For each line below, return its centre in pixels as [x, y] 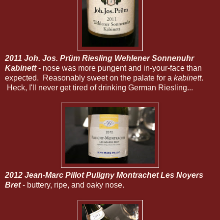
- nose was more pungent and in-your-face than [119, 68]
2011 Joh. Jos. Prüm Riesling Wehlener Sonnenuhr [99, 58]
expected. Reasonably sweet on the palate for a [89, 78]
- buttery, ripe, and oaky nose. [72, 185]
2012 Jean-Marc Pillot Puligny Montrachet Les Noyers [104, 175]
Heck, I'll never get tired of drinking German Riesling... [99, 87]
